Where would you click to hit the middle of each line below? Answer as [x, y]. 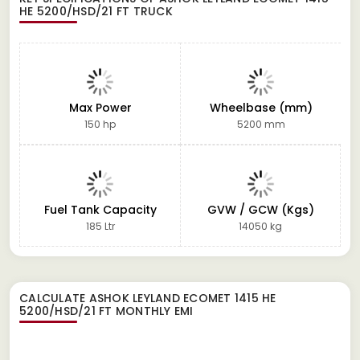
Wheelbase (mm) [261, 107]
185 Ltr [100, 226]
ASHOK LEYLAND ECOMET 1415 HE [182, 298]
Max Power [100, 107]
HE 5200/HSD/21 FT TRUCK [96, 11]
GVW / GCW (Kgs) [260, 209]
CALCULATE [54, 298]
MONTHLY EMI [153, 311]
